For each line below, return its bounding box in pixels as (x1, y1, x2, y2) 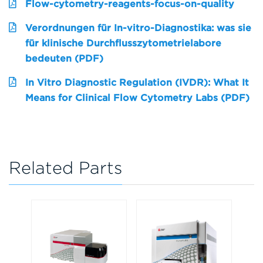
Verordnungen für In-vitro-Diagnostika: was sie (25, 22, 251, 34)
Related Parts (9, 157, 122, 178)
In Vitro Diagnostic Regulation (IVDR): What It (25, 77, 249, 89)
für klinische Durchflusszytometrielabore (25, 38, 221, 49)
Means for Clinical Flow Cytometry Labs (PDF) (25, 92, 249, 104)
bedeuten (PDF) (25, 53, 103, 65)
